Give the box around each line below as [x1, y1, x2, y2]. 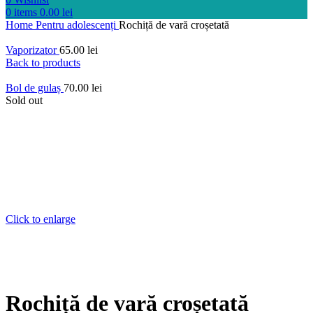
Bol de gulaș [6, 82, 64, 94]
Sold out [6, 94, 43, 106]
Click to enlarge [6, 213, 75, 225]
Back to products [6, 57, 80, 68]
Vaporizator [6, 44, 59, 56]
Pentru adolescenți [36, 19, 119, 31]
